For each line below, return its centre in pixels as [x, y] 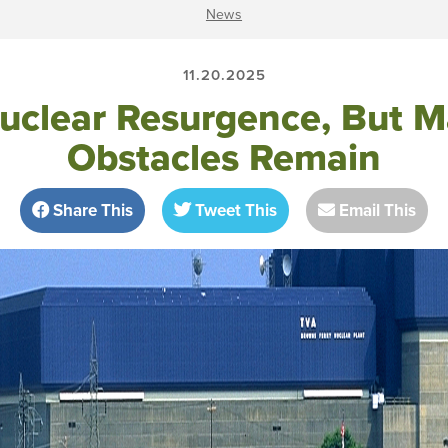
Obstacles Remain [224, 157]
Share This [90, 210]
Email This [376, 210]
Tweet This [234, 210]
